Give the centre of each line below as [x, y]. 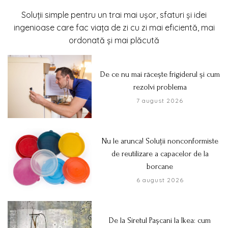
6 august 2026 [160, 180]
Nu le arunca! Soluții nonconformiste [160, 141]
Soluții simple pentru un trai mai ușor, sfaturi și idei [114, 15]
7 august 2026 [160, 101]
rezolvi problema [160, 87]
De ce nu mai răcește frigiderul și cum [160, 75]
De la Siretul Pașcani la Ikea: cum [160, 221]
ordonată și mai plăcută [114, 40]
